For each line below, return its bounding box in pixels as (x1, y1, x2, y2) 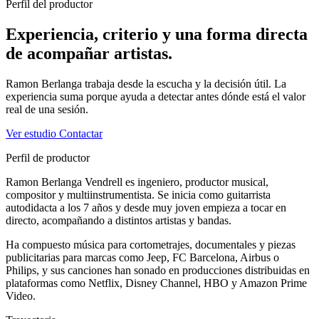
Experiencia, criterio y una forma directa (6, 24, 308, 43)
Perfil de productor (6, 151, 90, 164)
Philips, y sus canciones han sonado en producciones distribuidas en (6, 263, 310, 276)
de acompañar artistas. (6, 43, 172, 63)
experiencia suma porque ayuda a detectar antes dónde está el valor (6, 90, 305, 103)
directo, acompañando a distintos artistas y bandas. (6, 214, 231, 226)
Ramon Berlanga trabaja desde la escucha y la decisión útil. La (6, 77, 286, 90)
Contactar (59, 127, 103, 140)
